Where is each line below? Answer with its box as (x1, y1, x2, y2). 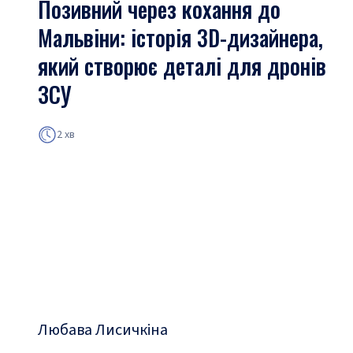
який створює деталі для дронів (38, 50, 326, 82)
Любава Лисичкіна (38, 319, 168, 341)
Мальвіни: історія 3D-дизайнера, (38, 21, 323, 54)
